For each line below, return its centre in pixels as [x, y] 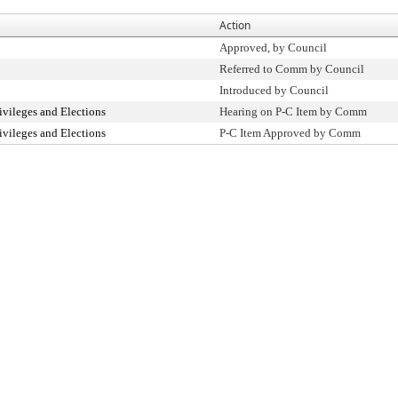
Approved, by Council [273, 48]
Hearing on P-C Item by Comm [293, 111]
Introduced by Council [274, 90]
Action [235, 25]
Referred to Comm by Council [292, 69]
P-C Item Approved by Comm [290, 133]
